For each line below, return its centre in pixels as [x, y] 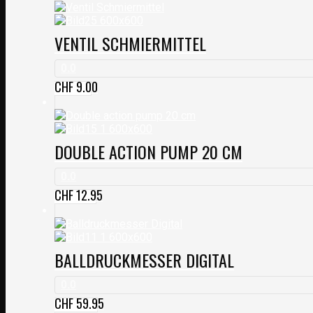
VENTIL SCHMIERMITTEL [130, 43]
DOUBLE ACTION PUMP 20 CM [148, 151]
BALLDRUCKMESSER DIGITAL [144, 260]
